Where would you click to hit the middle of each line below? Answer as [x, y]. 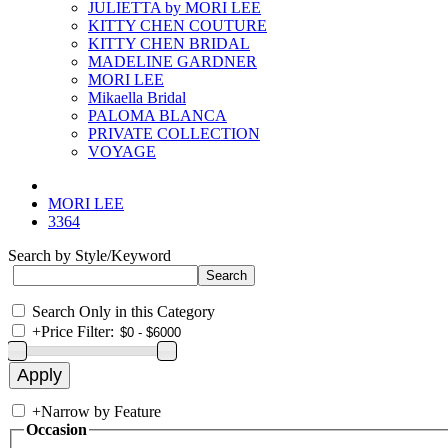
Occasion [56, 429]
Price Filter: [77, 331]
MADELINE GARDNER [172, 61]
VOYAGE [122, 151]
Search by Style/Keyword [89, 255]
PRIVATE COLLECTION [174, 133]
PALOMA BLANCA [157, 115]
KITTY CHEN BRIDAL [169, 43]
